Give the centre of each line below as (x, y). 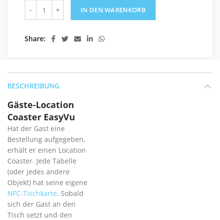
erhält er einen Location (47, 150)
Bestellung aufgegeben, (46, 139)
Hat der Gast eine (36, 129)
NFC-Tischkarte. (33, 193)
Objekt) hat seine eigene (47, 183)
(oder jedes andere (39, 172)
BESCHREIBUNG (33, 86)
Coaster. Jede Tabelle (42, 161)
